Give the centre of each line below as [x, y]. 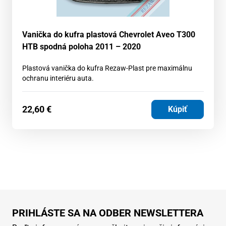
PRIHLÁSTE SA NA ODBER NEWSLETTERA [108, 213]
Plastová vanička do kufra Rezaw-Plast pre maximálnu [107, 68]
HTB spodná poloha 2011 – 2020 [81, 46]
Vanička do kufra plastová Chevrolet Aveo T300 [109, 34]
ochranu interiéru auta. [58, 78]
